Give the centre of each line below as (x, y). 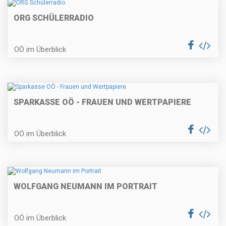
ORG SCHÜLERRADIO (54, 18)
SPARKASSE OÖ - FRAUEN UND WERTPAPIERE (102, 102)
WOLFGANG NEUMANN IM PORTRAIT (86, 187)
